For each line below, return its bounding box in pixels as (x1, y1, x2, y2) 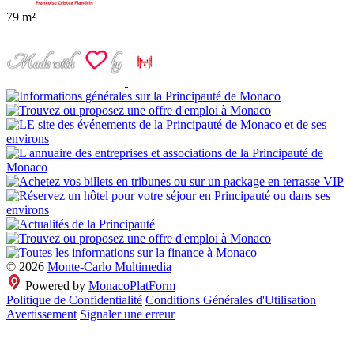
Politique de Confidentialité (6, 293, 142, 307)
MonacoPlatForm (88, 279, 175, 293)
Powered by (22, 279, 88, 293)
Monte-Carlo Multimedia (47, 260, 171, 274)
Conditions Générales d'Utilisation (145, 293, 316, 307)
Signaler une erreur (80, 307, 175, 322)
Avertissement (6, 307, 77, 322)
